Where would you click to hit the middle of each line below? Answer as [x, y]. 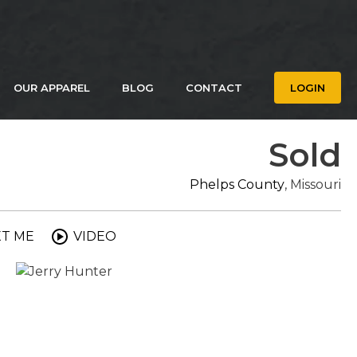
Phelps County [237, 184]
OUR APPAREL [52, 88]
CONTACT [214, 88]
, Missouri [313, 184]
